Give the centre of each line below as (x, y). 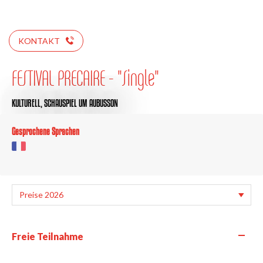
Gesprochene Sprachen (45, 131)
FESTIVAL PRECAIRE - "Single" (85, 77)
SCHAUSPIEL (60, 103)
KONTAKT (39, 41)
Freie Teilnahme (48, 236)
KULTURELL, (28, 103)
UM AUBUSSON (98, 103)
